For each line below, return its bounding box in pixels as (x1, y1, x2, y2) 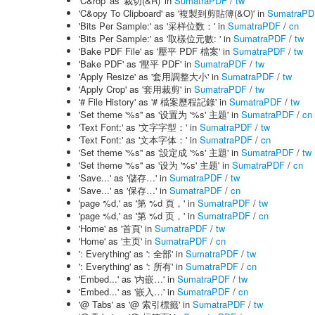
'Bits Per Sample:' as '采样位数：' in (79, 19, 228, 32)
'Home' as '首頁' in (79, 221, 155, 235)
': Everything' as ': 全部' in (79, 247, 186, 260)
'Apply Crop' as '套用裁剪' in (79, 82, 194, 96)
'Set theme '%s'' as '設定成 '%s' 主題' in (79, 146, 241, 159)
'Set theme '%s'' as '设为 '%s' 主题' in (79, 158, 232, 172)
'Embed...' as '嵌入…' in (79, 285, 177, 298)
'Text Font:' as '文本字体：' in (79, 133, 200, 146)
